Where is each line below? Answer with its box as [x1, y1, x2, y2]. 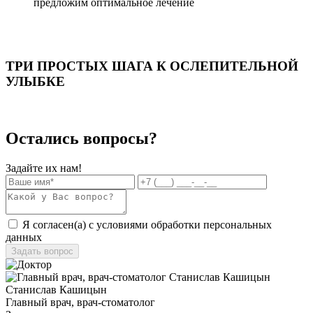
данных [6, 231, 42, 243]
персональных [203, 218, 272, 231]
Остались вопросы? [6, 129, 157, 147]
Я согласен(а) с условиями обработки [22, 218, 201, 231]
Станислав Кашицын [6, 283, 107, 296]
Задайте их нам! [6, 161, 82, 174]
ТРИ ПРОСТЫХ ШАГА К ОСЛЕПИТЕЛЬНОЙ [6, 59, 298, 74]
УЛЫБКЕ [6, 74, 65, 89]
